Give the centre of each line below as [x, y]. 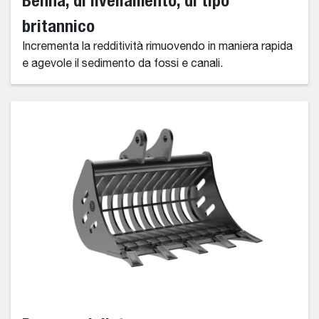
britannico [58, 26]
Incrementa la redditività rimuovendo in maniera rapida [157, 47]
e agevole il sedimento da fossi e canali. [122, 64]
